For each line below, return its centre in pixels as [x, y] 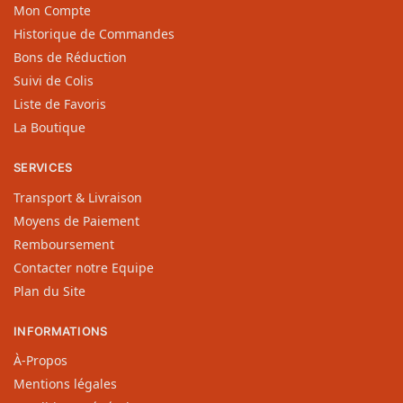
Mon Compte [52, 11]
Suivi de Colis [54, 81]
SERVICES [43, 168]
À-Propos [40, 361]
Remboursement [64, 244]
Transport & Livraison [78, 197]
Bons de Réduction [70, 58]
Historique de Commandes [94, 34]
